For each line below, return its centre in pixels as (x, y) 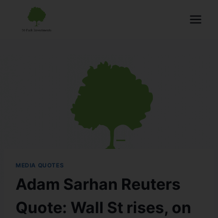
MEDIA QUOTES (40, 165)
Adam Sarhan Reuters (98, 184)
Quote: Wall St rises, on (103, 207)
